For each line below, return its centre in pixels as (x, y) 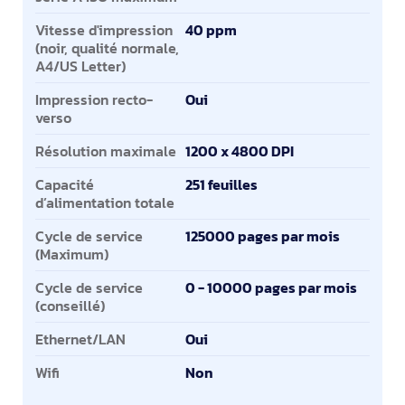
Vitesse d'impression (104, 30)
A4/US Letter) (80, 66)
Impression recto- (94, 99)
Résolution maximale (106, 151)
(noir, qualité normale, (107, 48)
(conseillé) (70, 306)
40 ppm (211, 30)
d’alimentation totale (105, 202)
